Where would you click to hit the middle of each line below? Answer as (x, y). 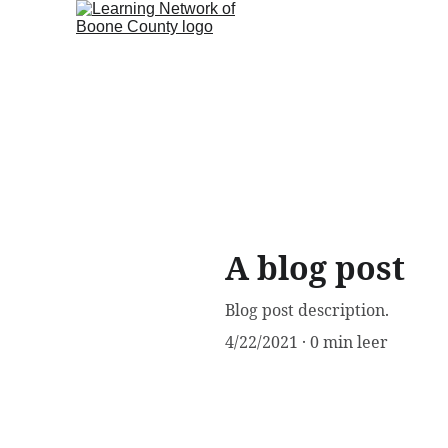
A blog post (315, 267)
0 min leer (349, 342)
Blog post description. (307, 310)
